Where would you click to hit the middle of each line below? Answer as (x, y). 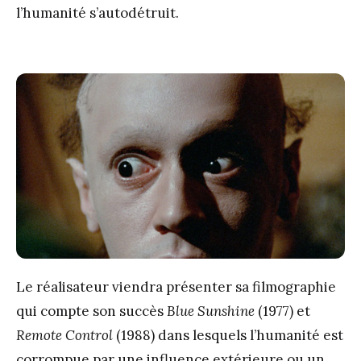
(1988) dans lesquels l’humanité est (228, 335)
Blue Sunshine (211, 311)
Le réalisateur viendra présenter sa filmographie (176, 286)
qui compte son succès (91, 311)
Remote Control (64, 335)
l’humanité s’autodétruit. (98, 13)
